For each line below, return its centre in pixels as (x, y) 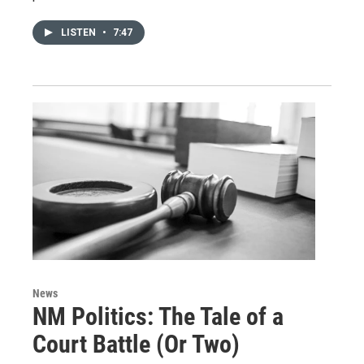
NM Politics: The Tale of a (158, 316)
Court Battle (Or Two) (136, 344)
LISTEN (80, 32)
